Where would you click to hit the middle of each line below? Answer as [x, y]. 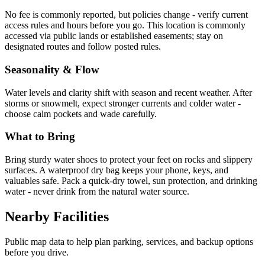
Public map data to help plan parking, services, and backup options [129, 241]
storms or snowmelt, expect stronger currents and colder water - [123, 103]
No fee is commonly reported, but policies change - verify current [126, 15]
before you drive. [37, 252]
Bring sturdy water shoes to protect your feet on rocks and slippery [129, 160]
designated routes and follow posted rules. [83, 47]
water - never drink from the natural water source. [97, 192]
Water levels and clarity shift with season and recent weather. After [128, 92]
